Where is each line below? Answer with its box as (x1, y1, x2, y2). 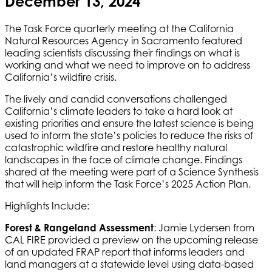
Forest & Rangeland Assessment (5, 221, 154, 234)
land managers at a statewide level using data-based (5, 257, 254, 270)
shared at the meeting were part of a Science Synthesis (5, 165, 259, 178)
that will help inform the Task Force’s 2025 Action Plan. (5, 177, 251, 190)
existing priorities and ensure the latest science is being (5, 117, 254, 129)
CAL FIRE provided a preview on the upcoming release (5, 233, 258, 246)
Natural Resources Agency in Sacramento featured (5, 34, 242, 47)
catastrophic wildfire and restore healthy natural (5, 141, 227, 154)
